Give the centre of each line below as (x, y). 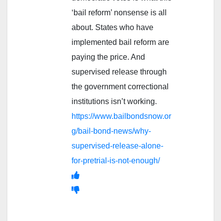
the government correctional (120, 86)
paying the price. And (108, 57)
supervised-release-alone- (117, 146)
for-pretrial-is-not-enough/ (116, 160)
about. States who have (112, 27)
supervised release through (119, 72)
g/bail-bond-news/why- (111, 131)
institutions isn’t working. (114, 101)
